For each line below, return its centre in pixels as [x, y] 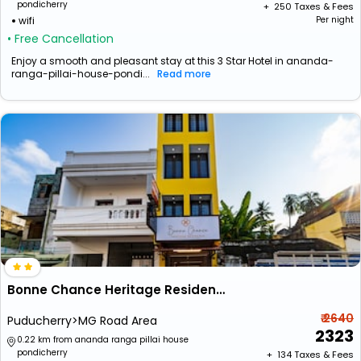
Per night [335, 20]
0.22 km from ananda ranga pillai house [103, 340]
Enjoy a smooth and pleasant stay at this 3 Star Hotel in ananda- [172, 61]
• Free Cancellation [60, 39]
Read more [184, 74]
